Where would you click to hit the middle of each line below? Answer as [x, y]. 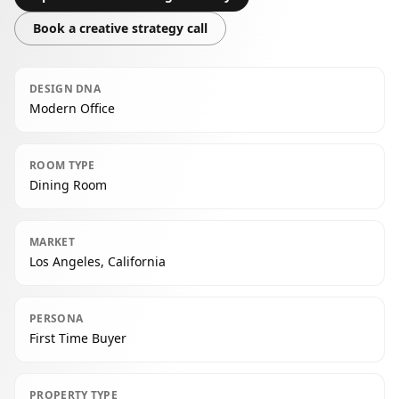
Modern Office [72, 108]
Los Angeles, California [98, 261]
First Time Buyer [78, 338]
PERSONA [57, 318]
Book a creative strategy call [120, 28]
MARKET [52, 242]
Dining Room [68, 185]
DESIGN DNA [65, 89]
